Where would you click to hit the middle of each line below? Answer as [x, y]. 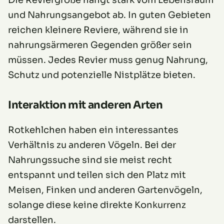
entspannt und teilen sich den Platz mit [97, 175]
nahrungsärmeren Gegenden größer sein [100, 45]
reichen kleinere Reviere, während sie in [98, 30]
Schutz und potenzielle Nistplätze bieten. [102, 75]
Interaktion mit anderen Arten [85, 105]
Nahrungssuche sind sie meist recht [90, 160]
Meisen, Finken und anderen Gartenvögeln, [105, 190]
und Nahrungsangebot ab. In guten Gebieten [109, 15]
